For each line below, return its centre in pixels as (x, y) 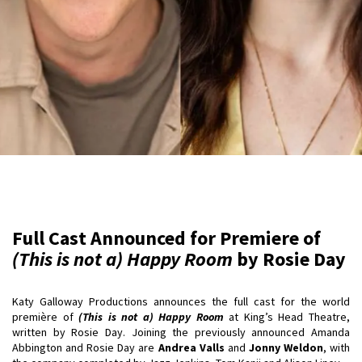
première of (46, 317)
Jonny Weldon (286, 347)
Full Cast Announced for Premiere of (166, 238)
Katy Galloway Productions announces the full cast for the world (181, 301)
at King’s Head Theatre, (287, 317)
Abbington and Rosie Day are (85, 347)
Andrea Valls (191, 347)
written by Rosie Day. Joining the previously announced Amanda (181, 332)
